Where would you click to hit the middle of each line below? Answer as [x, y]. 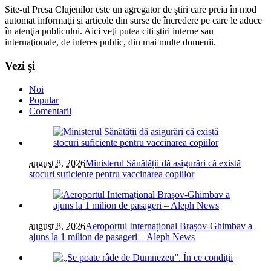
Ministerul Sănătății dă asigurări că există [163, 163]
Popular [44, 100]
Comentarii [50, 111]
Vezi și [20, 66]
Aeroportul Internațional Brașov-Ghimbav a [169, 226]
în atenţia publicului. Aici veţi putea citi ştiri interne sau [109, 31]
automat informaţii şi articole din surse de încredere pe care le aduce [133, 21]
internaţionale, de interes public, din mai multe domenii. [110, 42]
